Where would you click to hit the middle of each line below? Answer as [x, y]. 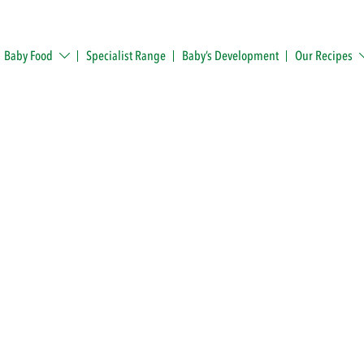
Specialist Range [126, 56]
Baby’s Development [230, 56]
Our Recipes [323, 56]
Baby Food [29, 56]
